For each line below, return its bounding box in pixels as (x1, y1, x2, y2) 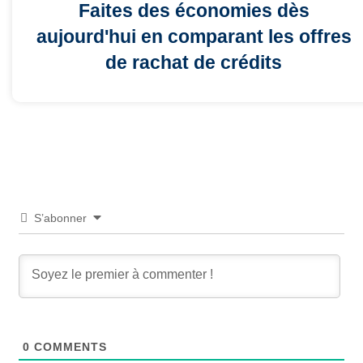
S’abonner (33, 211, 87, 225)
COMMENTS (29, 340, 107, 354)
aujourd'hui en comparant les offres (36, 26, 352, 48)
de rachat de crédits (105, 52, 282, 74)
